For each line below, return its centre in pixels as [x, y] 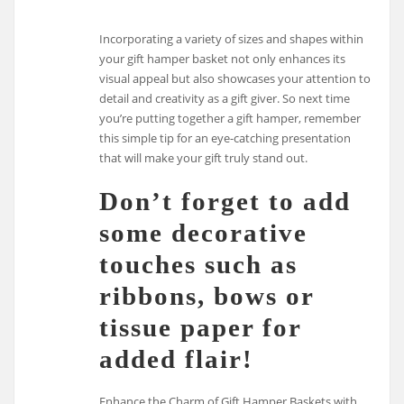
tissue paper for [201, 327]
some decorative [204, 232]
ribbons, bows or [207, 295]
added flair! [177, 358]
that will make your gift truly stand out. [204, 157]
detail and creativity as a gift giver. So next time [225, 98]
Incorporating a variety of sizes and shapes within [232, 38]
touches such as [199, 264]
